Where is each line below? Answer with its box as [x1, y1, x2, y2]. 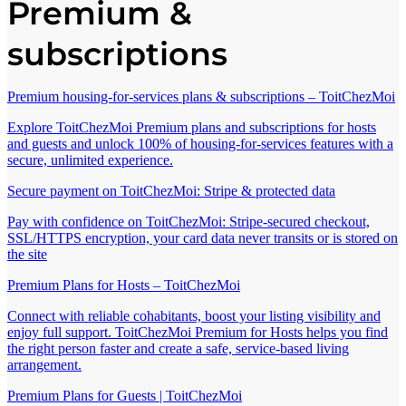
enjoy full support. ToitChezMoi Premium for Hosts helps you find [7, 324, 388, 341]
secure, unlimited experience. [7, 152, 173, 169]
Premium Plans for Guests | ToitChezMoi [7, 388, 242, 404]
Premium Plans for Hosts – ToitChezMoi [7, 277, 240, 294]
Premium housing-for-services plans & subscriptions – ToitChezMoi [7, 89, 395, 105]
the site [7, 246, 47, 263]
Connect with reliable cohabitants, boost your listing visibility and [7, 308, 381, 324]
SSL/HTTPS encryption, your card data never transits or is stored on [7, 230, 398, 246]
